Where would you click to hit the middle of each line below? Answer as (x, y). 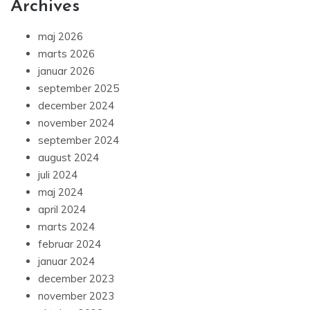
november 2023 (76, 296)
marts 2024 (66, 227)
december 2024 (76, 106)
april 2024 (62, 210)
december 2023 (76, 279)
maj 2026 (61, 37)
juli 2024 (58, 175)
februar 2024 (70, 244)
